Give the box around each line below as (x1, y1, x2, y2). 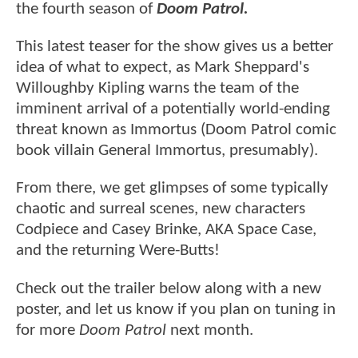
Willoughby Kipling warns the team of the (16, 80, 299, 97)
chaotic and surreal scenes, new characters (16, 201, 305, 218)
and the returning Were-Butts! (16, 242, 220, 260)
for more (16, 321, 79, 339)
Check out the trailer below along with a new (16, 280, 321, 297)
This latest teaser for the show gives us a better (16, 38, 333, 56)
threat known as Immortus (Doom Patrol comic (16, 121, 336, 139)
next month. (170, 321, 253, 339)
